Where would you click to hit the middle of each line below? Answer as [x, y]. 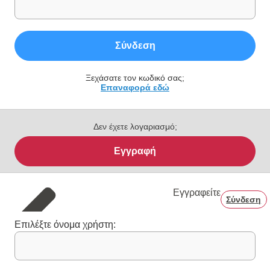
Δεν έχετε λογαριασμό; [135, 126]
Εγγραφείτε [196, 192]
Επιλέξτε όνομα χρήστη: [65, 224]
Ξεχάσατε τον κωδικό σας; [135, 77]
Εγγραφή [135, 151]
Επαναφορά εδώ [135, 87]
